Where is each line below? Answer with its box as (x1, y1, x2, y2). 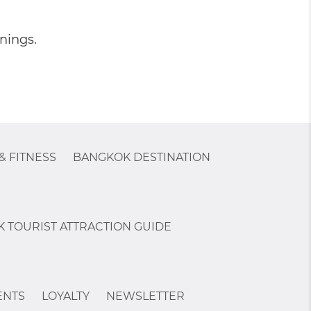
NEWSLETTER (106, 289, 185, 303)
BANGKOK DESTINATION (72, 151, 210, 164)
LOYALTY (41, 289, 90, 303)
